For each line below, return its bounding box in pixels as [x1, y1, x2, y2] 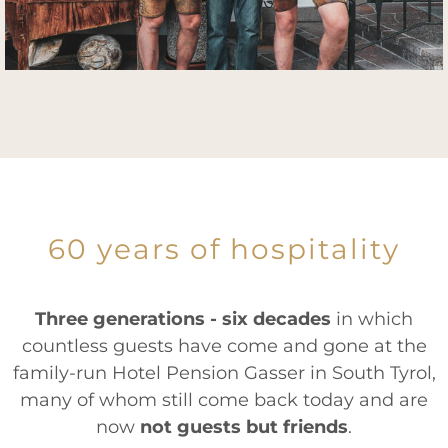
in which [331, 308, 413, 330]
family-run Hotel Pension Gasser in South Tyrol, [12, 362, 436, 384]
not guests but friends [140, 416, 348, 438]
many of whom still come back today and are [20, 389, 428, 411]
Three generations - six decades [35, 308, 331, 330]
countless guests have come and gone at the [21, 335, 427, 357]
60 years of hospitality [48, 232, 400, 266]
